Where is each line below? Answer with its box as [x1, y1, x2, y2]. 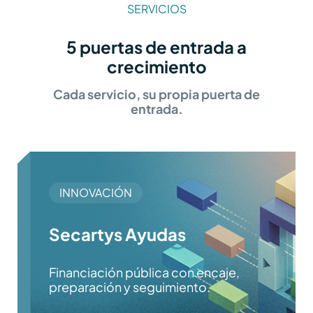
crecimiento [106, 55, 207, 77]
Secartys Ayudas [48, 223, 186, 245]
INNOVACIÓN [59, 184, 132, 200]
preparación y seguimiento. [48, 278, 210, 295]
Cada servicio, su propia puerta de [53, 85, 260, 102]
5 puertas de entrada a [66, 36, 247, 57]
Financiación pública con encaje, [48, 263, 240, 280]
